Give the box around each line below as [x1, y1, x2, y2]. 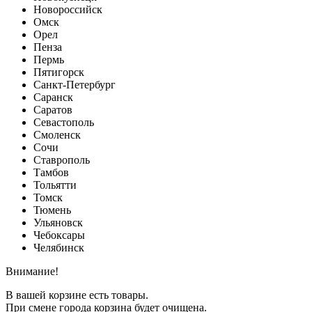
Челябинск [33, 241, 84, 253]
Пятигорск [33, 65, 84, 78]
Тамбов [33, 166, 69, 178]
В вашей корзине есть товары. [6, 288, 148, 301]
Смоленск [33, 128, 81, 141]
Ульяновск [33, 216, 83, 228]
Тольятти [33, 178, 77, 191]
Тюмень [33, 203, 71, 216]
